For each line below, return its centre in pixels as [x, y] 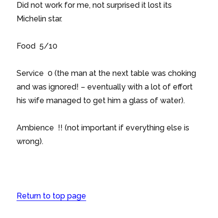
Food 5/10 [37, 46]
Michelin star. [40, 19]
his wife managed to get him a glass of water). [101, 101]
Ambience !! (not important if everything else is [103, 128]
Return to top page [52, 196]
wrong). [30, 142]
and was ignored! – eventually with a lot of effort [105, 87]
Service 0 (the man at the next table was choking [107, 73]
